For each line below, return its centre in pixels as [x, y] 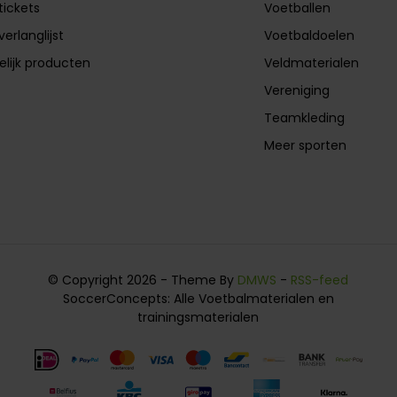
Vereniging [297, 90]
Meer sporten [306, 145]
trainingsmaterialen [198, 317]
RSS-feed [320, 280]
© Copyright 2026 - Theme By [143, 280]
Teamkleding [305, 117]
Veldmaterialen [312, 62]
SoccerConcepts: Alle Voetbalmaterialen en [198, 298]
